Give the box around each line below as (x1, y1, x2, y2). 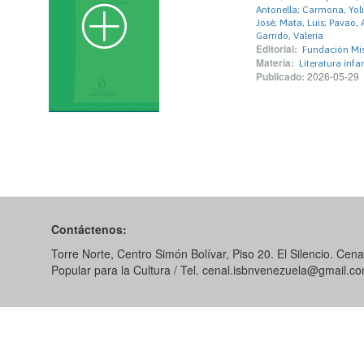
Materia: (256, 55, 294, 70)
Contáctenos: (51, 221, 127, 237)
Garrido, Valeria (256, 30, 323, 41)
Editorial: (256, 41, 297, 56)
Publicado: (256, 69, 305, 84)
